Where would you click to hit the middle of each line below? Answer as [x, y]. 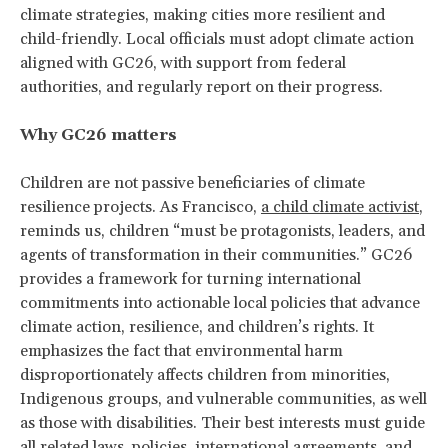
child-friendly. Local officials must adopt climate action [217, 38]
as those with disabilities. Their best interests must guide [222, 422]
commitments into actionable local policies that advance [220, 302]
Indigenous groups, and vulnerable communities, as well [223, 398]
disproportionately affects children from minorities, [205, 374]
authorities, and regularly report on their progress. [201, 86]
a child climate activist [340, 206]
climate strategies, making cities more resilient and [202, 14]
